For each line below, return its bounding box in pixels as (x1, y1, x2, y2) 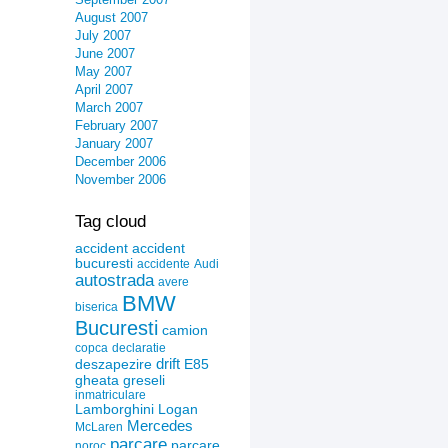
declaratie (112, 341, 166, 355)
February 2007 (75, 118, 158, 133)
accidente (137, 257, 190, 271)
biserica (75, 300, 118, 314)
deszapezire (75, 357, 152, 372)
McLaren (75, 420, 123, 434)
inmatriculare (75, 388, 146, 402)
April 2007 (75, 82, 133, 97)
